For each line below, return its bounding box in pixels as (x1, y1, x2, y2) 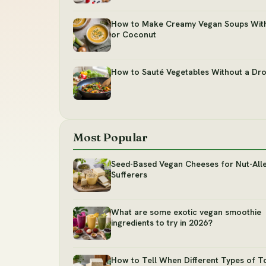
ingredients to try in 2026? (111, 217, 213, 229)
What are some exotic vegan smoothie (111, 207, 261, 218)
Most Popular (73, 130, 148, 145)
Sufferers (111, 169, 147, 180)
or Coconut (111, 29, 156, 40)
